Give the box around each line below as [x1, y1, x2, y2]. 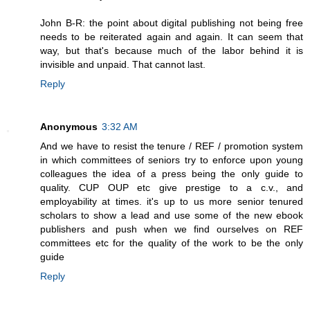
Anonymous [40, 120, 98, 132]
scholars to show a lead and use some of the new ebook [40, 209, 303, 221]
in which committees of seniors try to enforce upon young [40, 154, 303, 165]
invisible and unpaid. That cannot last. [40, 59, 206, 70]
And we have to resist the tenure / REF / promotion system [40, 140, 303, 152]
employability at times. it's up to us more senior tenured [40, 195, 303, 207]
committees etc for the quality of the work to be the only [40, 237, 303, 248]
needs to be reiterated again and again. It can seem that [40, 31, 303, 42]
